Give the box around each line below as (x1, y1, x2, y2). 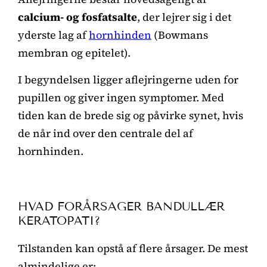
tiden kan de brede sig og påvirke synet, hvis (18, 107, 243, 123)
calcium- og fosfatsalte (18, 9, 137, 24)
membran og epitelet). (18, 45, 131, 60)
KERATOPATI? (18, 213, 100, 228)
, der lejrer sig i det (137, 9, 231, 24)
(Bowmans (151, 27, 208, 42)
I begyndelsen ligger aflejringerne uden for (18, 72, 238, 87)
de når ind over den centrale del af (18, 125, 193, 141)
